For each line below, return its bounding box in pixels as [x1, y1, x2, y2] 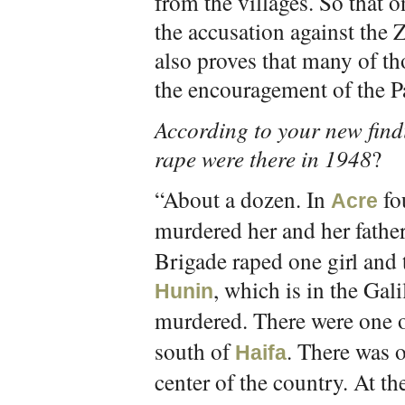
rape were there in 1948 [155, 143, 372, 174]
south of [155, 335, 235, 366]
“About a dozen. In [155, 184, 331, 214]
